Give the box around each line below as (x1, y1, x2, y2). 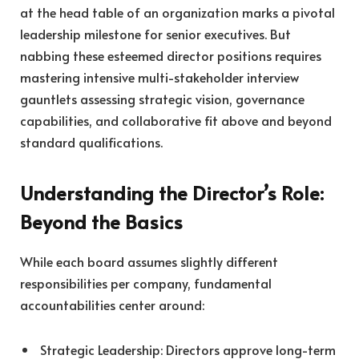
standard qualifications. (20, 132, 163, 151)
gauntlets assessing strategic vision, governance (20, 89, 305, 107)
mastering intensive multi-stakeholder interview (20, 67, 299, 86)
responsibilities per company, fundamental (20, 273, 272, 292)
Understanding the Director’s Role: (20, 179, 324, 206)
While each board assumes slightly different (20, 252, 278, 270)
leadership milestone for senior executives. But (20, 24, 291, 42)
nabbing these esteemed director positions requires (20, 46, 321, 64)
